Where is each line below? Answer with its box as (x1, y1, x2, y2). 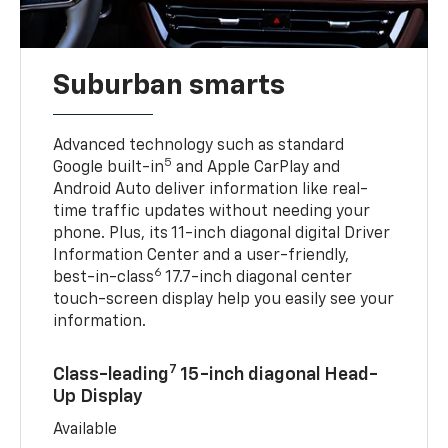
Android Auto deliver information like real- (53, 181, 369, 198)
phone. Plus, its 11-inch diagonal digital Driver (53, 225, 391, 242)
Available (53, 421, 118, 438)
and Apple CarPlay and (172, 159, 341, 176)
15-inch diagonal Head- (177, 365, 379, 384)
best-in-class (53, 269, 155, 286)
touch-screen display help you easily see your (53, 291, 395, 308)
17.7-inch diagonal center (162, 269, 353, 286)
